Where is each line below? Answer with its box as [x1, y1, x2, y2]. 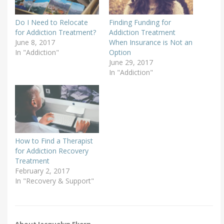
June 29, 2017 [108, 57, 153, 67]
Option [108, 47, 131, 57]
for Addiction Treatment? [15, 27, 96, 37]
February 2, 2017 [15, 165, 69, 175]
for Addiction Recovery [15, 145, 88, 155]
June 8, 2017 [15, 37, 55, 47]
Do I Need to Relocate [15, 17, 88, 27]
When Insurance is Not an [108, 37, 192, 47]
